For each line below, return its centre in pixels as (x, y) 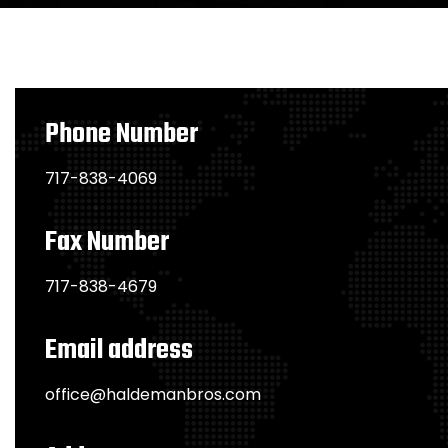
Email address (119, 350)
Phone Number (121, 134)
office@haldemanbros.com (153, 394)
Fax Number (107, 242)
